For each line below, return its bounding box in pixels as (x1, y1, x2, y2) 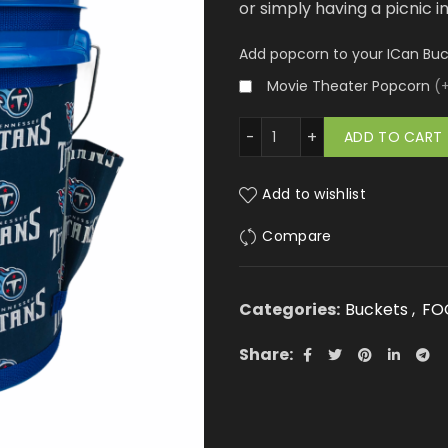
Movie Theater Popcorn (267, 76, 434, 96)
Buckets (345, 298, 408, 322)
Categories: (239, 298, 343, 322)
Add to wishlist (262, 184, 366, 205)
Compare (262, 226, 332, 247)
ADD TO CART (344, 127, 443, 147)
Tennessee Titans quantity (188, 118, 375, 138)
